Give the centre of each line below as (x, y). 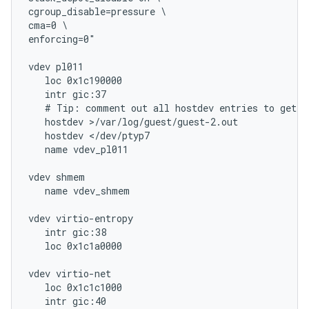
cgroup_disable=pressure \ (97, 11)
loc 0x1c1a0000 (75, 246)
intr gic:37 (67, 94)
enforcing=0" (62, 39)
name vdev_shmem (79, 191)
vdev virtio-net (70, 273)
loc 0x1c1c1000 (75, 287)
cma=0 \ (48, 25)
